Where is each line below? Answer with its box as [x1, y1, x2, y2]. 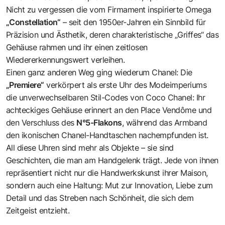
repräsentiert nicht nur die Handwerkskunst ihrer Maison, [6, 167, 208, 178]
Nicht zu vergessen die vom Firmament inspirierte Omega [6, 4, 211, 15]
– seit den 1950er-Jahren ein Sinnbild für [60, 17, 206, 27]
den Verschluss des [6, 117, 77, 128]
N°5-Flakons [76, 117, 122, 128]
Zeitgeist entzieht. [6, 205, 70, 215]
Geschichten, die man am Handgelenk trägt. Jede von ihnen [6, 155, 218, 165]
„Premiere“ [6, 79, 44, 90]
